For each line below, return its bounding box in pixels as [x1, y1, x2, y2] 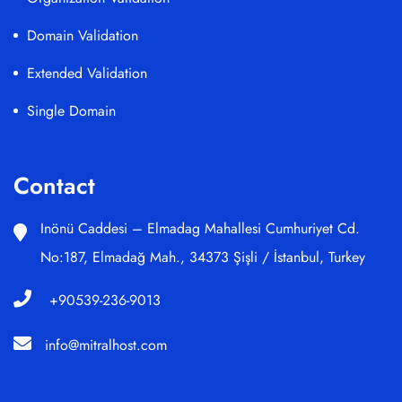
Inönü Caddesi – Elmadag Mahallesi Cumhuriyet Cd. [40, 217, 360, 239]
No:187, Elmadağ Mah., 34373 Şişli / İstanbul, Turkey [40, 246, 365, 267]
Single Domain [27, 100, 116, 121]
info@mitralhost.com [45, 334, 167, 355]
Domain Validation [27, 24, 138, 46]
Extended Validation [27, 62, 147, 83]
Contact [13, 168, 95, 203]
